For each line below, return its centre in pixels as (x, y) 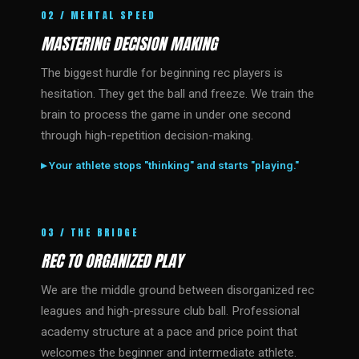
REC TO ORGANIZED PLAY (112, 261)
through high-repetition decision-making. (147, 135)
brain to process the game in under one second (166, 115)
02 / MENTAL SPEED (99, 15)
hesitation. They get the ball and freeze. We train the (177, 94)
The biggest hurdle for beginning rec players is (162, 73)
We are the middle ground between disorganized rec (177, 290)
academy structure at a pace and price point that (169, 332)
